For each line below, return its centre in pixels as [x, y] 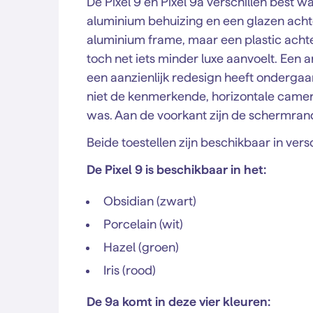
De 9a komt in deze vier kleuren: [179, 301]
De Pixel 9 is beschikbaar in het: [176, 169]
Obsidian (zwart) [150, 201]
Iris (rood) [130, 270]
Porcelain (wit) [143, 224]
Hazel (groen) [141, 247]
